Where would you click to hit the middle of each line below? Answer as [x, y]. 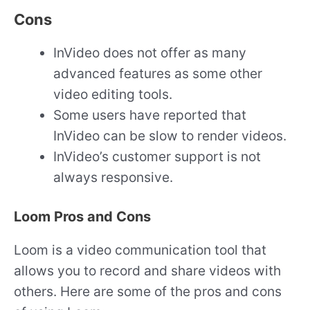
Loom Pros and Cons [82, 216]
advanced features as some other [158, 74]
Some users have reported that [150, 115]
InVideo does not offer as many [150, 53]
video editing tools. [113, 94]
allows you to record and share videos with [147, 270]
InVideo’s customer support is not [157, 157]
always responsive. [113, 177]
